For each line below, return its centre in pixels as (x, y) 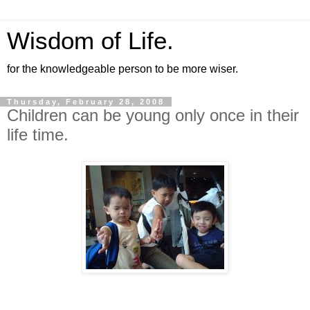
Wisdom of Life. (90, 41)
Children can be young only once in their (153, 115)
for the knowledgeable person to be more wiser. (122, 69)
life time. (38, 135)
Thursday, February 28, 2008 (86, 102)
